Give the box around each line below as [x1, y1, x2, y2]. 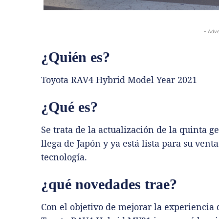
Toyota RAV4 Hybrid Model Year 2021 [41, 73, 197, 86]
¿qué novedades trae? [41, 175, 177, 192]
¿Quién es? [41, 48, 110, 65]
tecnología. [41, 151, 87, 163]
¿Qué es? [41, 98, 98, 115]
